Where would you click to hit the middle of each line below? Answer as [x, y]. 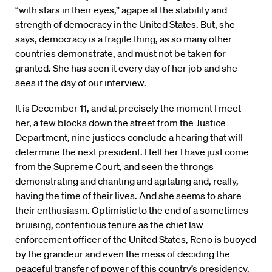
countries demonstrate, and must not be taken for [121, 54]
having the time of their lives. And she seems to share [128, 196]
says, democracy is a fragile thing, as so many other [124, 39]
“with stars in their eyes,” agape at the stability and [121, 10]
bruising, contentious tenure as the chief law [109, 225]
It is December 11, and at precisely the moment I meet [128, 108]
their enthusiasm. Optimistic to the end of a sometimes [132, 210]
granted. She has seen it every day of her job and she [126, 68]
